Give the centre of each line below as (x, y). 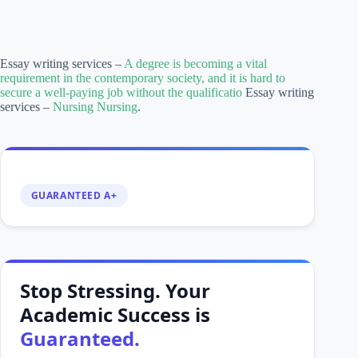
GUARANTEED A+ (74, 195)
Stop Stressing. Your (115, 290)
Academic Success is (115, 314)
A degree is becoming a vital (195, 64)
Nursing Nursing (95, 107)
